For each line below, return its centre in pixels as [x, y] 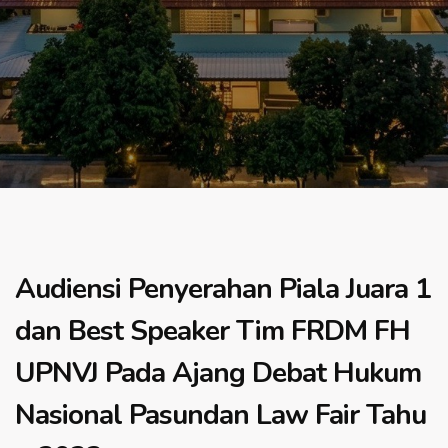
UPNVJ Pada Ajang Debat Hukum [218, 373]
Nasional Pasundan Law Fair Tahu [220, 415]
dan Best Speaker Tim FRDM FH [212, 331]
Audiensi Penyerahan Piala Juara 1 [223, 289]
